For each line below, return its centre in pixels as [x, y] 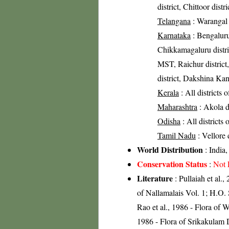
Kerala [168, 92]
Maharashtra [177, 107]
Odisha [169, 121]
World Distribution [170, 150]
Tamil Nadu [177, 135]
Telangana [174, 21]
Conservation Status [172, 164]
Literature [155, 178]
